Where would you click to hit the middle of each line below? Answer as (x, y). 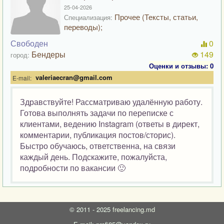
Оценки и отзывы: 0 (181, 66)
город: (20, 55)
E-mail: (22, 77)
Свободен (29, 43)
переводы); (83, 27)
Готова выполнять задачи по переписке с (97, 113)
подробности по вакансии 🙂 (73, 168)
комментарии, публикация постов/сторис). (98, 135)
